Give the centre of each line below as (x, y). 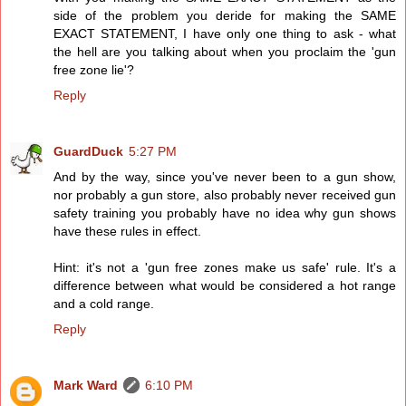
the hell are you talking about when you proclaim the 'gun (225, 51)
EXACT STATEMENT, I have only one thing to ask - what (225, 33)
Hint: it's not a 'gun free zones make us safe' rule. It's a (225, 267)
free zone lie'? (94, 69)
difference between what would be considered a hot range (225, 285)
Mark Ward (86, 385)
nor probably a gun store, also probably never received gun (225, 194)
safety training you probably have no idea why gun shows (225, 213)
